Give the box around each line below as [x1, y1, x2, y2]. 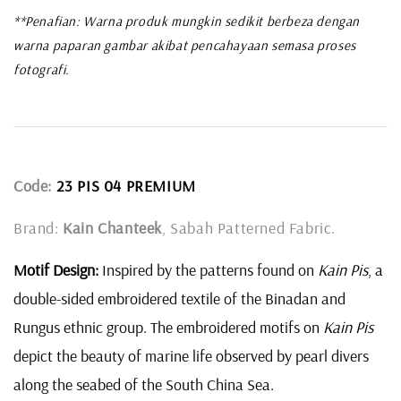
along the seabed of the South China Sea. [13, 373, 274, 395]
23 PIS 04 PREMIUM [55, 175, 196, 196]
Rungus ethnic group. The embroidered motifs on [13, 316, 323, 337]
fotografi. [13, 60, 70, 78]
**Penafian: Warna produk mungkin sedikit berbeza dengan [13, 12, 361, 30]
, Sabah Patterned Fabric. [162, 217, 337, 238]
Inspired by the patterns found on [98, 259, 318, 280]
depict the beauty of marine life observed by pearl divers [13, 345, 369, 366]
